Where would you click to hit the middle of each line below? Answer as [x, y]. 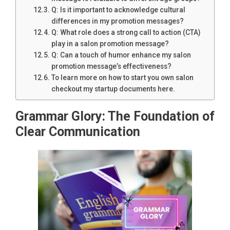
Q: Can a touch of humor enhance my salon [121, 55]
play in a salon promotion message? [110, 43]
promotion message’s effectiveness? [111, 66]
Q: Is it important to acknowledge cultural [118, 9]
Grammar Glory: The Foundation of [115, 116]
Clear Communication [78, 131]
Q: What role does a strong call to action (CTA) [126, 32]
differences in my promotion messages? [117, 21]
